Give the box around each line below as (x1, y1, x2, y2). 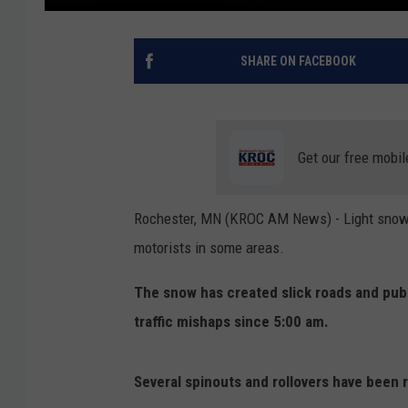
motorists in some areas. (134, 239, 284, 258)
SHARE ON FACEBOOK (240, 54, 356, 69)
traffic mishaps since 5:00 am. (134, 312, 329, 331)
